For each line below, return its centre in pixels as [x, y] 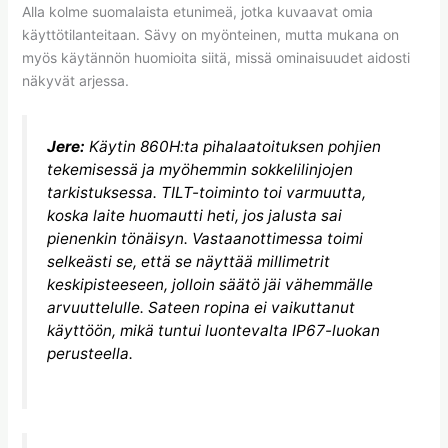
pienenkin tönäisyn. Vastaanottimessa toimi [204, 238]
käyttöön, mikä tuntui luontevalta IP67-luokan [213, 330]
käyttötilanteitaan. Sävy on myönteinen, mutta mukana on [210, 34]
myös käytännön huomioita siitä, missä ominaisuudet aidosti [215, 57]
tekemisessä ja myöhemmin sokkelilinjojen [199, 169]
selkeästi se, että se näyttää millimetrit [188, 261]
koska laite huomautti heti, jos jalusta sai [194, 215]
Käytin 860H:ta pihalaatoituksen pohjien [232, 146]
